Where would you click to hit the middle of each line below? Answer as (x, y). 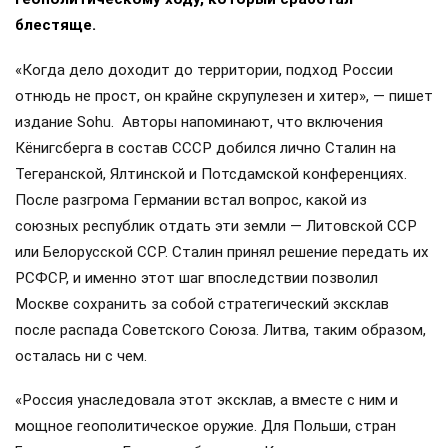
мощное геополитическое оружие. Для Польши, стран (205, 425)
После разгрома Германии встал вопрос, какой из (191, 199)
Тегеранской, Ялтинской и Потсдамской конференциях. (211, 173)
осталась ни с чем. (81, 355)
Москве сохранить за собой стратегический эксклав (202, 303)
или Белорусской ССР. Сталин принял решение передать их (222, 251)
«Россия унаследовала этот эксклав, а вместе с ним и (206, 399)
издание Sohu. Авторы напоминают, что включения (199, 121)
